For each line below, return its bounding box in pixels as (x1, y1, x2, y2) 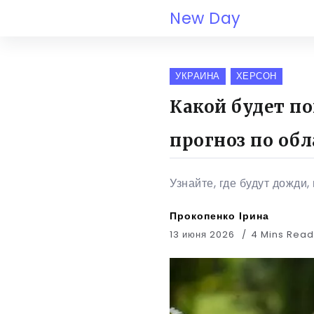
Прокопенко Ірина (170, 209, 269, 223)
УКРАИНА (175, 70, 220, 82)
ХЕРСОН (235, 70, 277, 82)
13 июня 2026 (170, 228, 235, 241)
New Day (170, 7, 241, 29)
